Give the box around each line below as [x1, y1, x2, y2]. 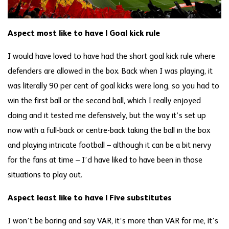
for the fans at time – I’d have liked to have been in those [8, 156, 202, 165]
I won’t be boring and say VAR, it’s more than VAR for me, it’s [8, 217, 218, 225]
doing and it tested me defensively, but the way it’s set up [8, 111, 206, 120]
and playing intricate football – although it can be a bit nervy [8, 141, 211, 150]
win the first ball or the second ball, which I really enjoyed [8, 97, 201, 105]
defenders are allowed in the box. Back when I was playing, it [8, 67, 213, 76]
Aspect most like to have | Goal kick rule [8, 29, 160, 38]
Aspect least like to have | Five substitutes [8, 194, 172, 202]
